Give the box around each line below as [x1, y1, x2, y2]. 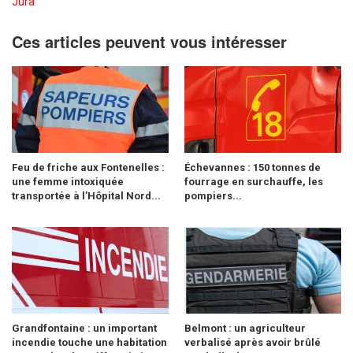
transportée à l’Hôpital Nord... [12, 189, 161, 202]
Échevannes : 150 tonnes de [184, 161, 321, 173]
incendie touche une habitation [12, 336, 167, 348]
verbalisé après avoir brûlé [184, 336, 321, 348]
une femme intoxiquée [12, 175, 124, 188]
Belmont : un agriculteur [184, 321, 306, 334]
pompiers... [184, 189, 242, 202]
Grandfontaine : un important [12, 321, 157, 334]
